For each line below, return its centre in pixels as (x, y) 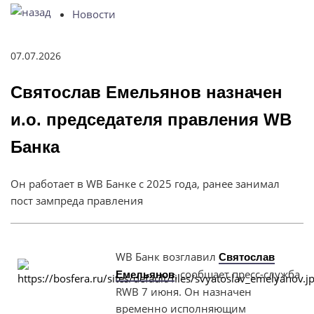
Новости (94, 14)
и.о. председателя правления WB (151, 119)
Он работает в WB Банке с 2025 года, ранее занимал (145, 183)
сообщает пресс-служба (239, 274)
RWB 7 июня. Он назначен (184, 291)
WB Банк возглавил (167, 256)
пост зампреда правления (77, 200)
